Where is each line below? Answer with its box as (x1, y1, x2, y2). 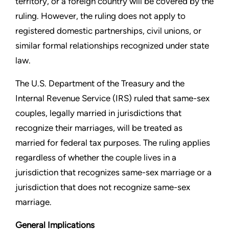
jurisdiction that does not (15, 182, 113, 192)
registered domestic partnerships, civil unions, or (15, 26, 201, 36)
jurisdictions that (117, 108, 181, 118)
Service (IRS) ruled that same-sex (82, 93, 210, 103)
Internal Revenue (15, 93, 82, 103)
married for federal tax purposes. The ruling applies (15, 138, 210, 148)
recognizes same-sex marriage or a (78, 167, 212, 177)
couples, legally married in (15, 108, 117, 118)
